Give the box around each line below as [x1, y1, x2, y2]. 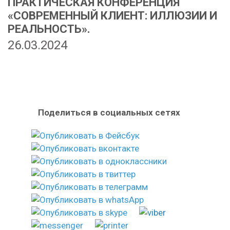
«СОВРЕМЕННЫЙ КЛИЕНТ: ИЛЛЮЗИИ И [8, 9, 217, 22]
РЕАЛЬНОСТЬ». [8, 23, 90, 35]
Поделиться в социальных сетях [38, 107, 180, 118]
